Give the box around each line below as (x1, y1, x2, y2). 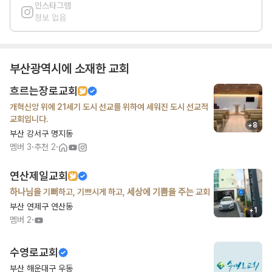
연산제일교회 (10, 169, 68, 182)
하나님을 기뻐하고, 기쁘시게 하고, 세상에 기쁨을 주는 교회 (10, 187, 211, 197)
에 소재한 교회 (61, 61, 129, 76)
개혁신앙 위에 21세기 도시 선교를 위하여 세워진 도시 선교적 (10, 102, 208, 112)
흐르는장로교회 (10, 84, 78, 97)
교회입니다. (10, 114, 49, 124)
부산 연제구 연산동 (10, 202, 73, 211)
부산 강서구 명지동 (10, 129, 73, 138)
